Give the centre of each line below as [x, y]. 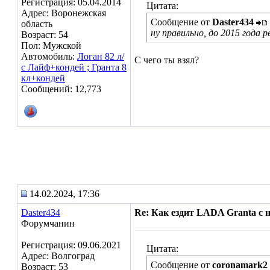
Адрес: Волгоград [58, 256]
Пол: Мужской [51, 46]
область [37, 24]
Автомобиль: [49, 56]
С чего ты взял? [167, 60]
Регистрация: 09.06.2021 [71, 245]
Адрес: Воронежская [64, 13]
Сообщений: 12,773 [61, 89]
